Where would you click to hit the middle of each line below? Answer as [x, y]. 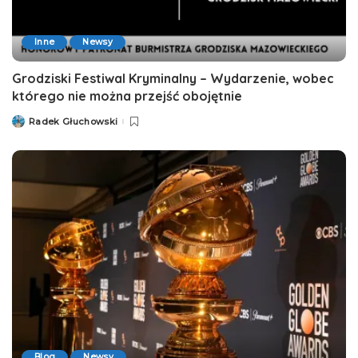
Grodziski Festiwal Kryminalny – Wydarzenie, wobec [173, 79]
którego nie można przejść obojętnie [127, 96]
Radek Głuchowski [74, 121]
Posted [28, 124]
